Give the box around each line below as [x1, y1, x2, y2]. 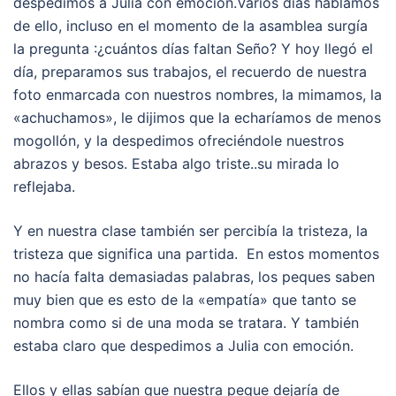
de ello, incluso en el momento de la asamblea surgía [13, 17, 368, 35]
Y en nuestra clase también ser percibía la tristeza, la [13, 222, 368, 240]
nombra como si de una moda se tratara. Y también [13, 314, 359, 332]
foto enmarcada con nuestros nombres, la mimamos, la [13, 86, 382, 104]
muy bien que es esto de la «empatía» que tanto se [13, 291, 356, 309]
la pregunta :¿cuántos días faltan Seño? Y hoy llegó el [13, 40, 373, 58]
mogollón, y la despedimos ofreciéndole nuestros [13, 132, 344, 150]
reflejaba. [13, 178, 75, 196]
